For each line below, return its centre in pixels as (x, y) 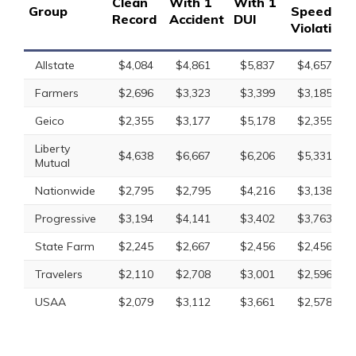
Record (134, 19)
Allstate (55, 65)
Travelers (59, 274)
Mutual (52, 163)
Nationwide (65, 191)
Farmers (57, 93)
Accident (197, 19)
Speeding (321, 11)
